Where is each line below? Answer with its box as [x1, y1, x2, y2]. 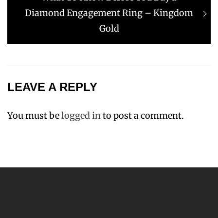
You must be [7, 110, 61, 121]
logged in [61, 110, 101, 121]
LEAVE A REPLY [7, 80, 97, 93]
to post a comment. [101, 110, 184, 121]
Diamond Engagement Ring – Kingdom [25, 7, 193, 18]
